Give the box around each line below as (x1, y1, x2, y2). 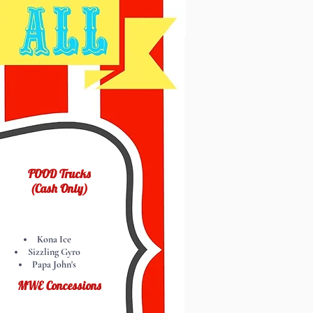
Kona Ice (37, 233, 71, 245)
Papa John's (32, 259, 76, 270)
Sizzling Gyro (28, 246, 80, 258)
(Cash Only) (29, 181, 88, 196)
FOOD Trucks (27, 166, 90, 181)
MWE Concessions (17, 278, 101, 293)
